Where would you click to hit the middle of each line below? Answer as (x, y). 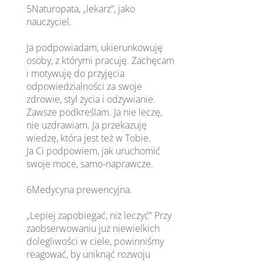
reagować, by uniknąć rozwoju (89, 254)
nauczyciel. (49, 21)
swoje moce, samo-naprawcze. (90, 163)
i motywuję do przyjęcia (76, 73)
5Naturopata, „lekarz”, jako (81, 9)
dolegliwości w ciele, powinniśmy (95, 241)
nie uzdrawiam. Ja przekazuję (87, 125)
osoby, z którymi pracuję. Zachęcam (101, 60)
